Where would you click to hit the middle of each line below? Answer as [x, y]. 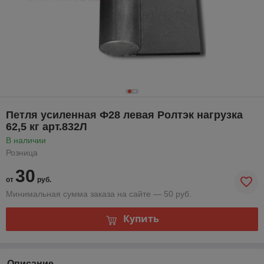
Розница [22, 152]
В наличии [26, 140]
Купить [141, 219]
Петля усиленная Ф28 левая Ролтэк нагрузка [124, 115]
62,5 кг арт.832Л [47, 126]
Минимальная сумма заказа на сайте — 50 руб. [99, 194]
